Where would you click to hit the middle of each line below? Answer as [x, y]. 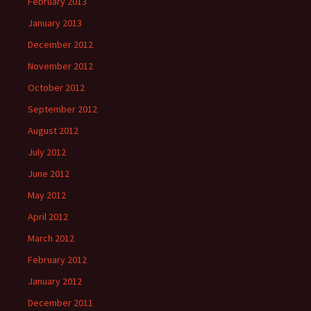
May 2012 [47, 195]
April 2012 [48, 217]
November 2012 [60, 66]
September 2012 [62, 109]
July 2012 [47, 152]
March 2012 [51, 238]
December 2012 [60, 44]
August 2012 [53, 131]
